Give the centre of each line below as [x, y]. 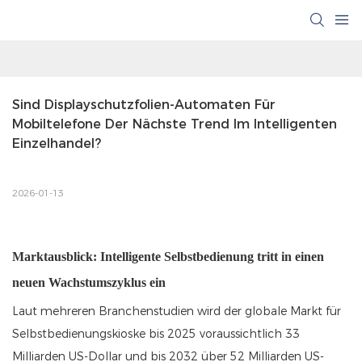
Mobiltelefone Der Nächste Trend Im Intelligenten [175, 124]
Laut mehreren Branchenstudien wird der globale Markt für [177, 311]
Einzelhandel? [57, 144]
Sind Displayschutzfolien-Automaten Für [144, 105]
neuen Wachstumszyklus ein [89, 283]
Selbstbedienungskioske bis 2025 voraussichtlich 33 [156, 334]
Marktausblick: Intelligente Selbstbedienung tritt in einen [168, 257]
